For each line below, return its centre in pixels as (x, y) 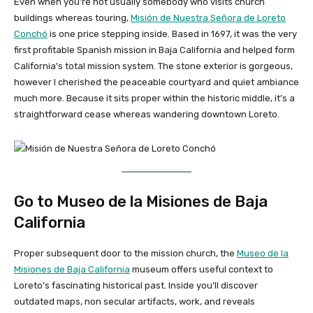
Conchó (31, 34)
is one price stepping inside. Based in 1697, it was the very (172, 34)
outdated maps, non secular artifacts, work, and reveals (134, 302)
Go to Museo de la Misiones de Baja (141, 202)
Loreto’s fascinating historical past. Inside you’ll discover (136, 286)
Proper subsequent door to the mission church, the (125, 254)
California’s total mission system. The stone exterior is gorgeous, (153, 66)
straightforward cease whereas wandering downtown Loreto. (148, 114)
